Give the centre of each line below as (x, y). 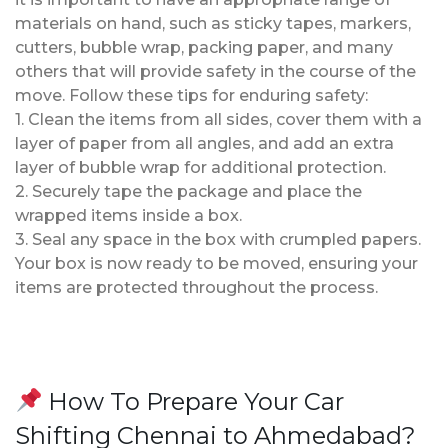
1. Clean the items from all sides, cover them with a (218, 119)
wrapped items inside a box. (128, 215)
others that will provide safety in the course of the (215, 71)
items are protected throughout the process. (196, 287)
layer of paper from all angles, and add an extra (204, 143)
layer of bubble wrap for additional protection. (200, 167)
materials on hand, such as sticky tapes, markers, (213, 23)
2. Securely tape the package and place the (188, 191)
